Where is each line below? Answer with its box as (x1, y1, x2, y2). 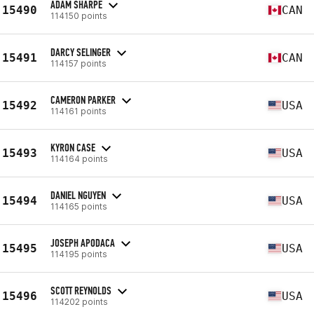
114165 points (50, 200, 107, 212)
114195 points (50, 248, 107, 259)
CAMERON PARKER (50, 93, 116, 107)
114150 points (50, 10, 107, 21)
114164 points (50, 153, 108, 164)
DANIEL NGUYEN (50, 188, 106, 202)
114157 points (50, 57, 107, 69)
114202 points (50, 296, 108, 307)
